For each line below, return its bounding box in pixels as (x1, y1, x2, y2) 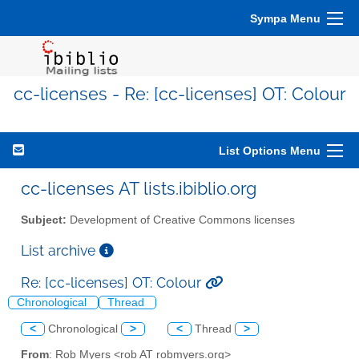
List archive (21, 241, 99, 259)
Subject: (21, 213, 67, 226)
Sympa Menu (250, 12, 321, 25)
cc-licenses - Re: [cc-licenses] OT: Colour (13, 84, 346, 104)
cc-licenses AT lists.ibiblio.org (21, 178, 256, 199)
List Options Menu (219, 144, 321, 157)
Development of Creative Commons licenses (67, 213, 295, 226)
